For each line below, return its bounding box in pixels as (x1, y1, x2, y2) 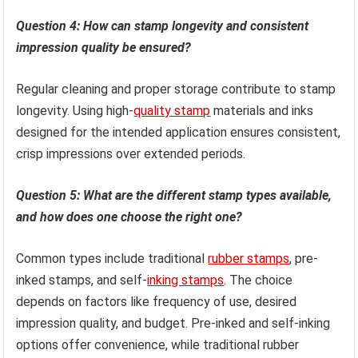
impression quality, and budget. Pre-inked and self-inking (16, 315, 331, 331)
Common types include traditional (16, 250, 209, 266)
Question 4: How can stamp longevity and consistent (16, 18, 309, 34)
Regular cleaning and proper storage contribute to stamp (16, 81, 336, 97)
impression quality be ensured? (16, 39, 192, 55)
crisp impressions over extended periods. (16, 145, 246, 161)
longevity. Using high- (16, 102, 134, 118)
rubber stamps (208, 250, 290, 266)
